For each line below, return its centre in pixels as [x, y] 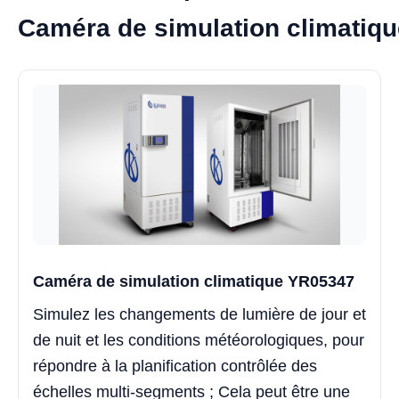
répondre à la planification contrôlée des [175, 366]
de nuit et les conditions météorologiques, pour [199, 340]
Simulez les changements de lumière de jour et [199, 314]
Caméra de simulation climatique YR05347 [194, 281]
